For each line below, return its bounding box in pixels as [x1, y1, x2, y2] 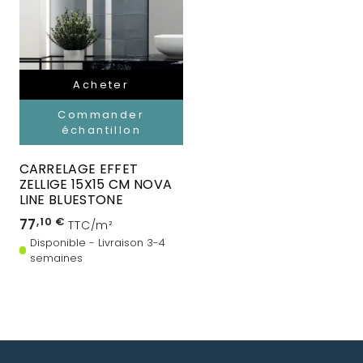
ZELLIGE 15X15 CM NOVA [19, 175, 173, 194]
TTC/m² [68, 217, 113, 234]
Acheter [73, 78, 130, 92]
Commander [58, 108, 145, 122]
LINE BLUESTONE [19, 190, 123, 210]
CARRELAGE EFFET [19, 160, 139, 179]
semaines [29, 251, 83, 266]
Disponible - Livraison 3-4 [29, 236, 165, 250]
